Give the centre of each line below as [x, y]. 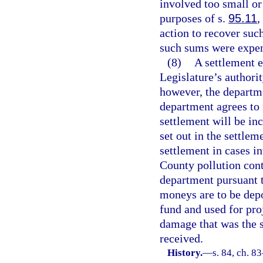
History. [185, 253]
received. [181, 238]
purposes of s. [194, 18]
